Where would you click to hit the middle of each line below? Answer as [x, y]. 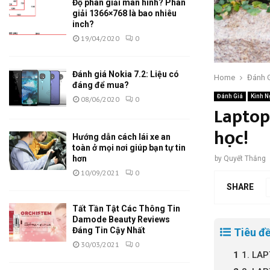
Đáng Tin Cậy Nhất [109, 231]
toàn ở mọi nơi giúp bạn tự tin [129, 148]
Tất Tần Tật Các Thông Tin [126, 209]
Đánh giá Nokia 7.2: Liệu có [126, 74]
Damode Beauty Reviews [121, 220]
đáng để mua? [101, 85]
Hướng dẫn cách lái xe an [121, 137]
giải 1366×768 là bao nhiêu [124, 13]
